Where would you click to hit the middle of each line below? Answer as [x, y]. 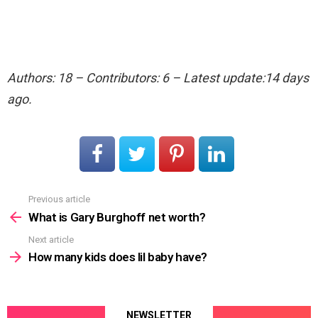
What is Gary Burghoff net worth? [117, 217]
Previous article [59, 199]
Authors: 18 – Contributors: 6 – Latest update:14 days [158, 78]
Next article [51, 239]
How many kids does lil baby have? [118, 257]
